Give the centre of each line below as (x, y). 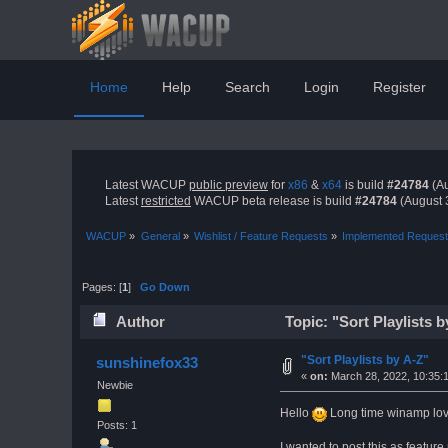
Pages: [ (102, 287)
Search (247, 87)
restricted (166, 201)
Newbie (114, 384)
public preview (228, 185)
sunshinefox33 (147, 362)
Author (141, 321)
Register (399, 87)
